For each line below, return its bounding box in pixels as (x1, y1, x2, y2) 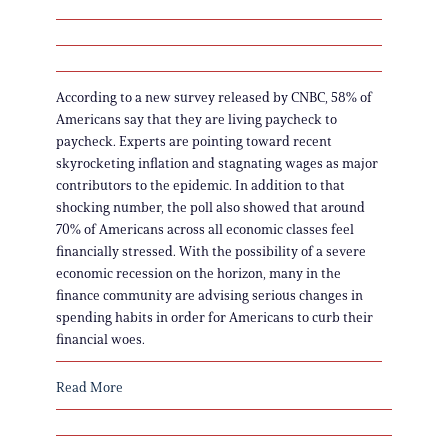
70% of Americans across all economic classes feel (56, 220, 354, 238)
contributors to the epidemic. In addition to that (56, 176, 345, 194)
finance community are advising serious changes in (56, 286, 363, 304)
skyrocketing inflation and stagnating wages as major (56, 154, 378, 172)
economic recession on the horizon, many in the (56, 264, 341, 282)
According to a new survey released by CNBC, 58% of (56, 88, 372, 106)
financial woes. (56, 330, 145, 348)
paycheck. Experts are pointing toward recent (56, 132, 332, 150)
